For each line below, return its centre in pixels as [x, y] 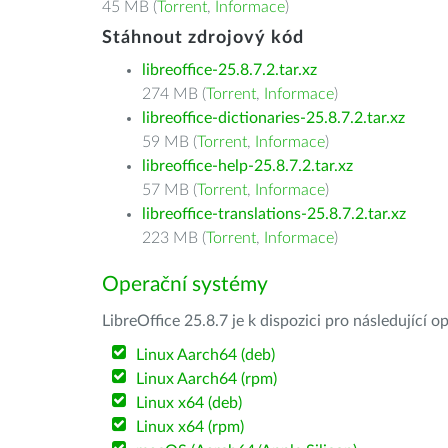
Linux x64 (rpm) [190, 427]
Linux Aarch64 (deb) [206, 355]
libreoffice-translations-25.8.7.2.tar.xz [274, 214]
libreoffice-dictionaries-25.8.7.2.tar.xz [273, 118]
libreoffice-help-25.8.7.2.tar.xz [247, 166]
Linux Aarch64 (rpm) [207, 379]
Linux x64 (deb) [189, 403]
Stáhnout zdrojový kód [203, 38]
